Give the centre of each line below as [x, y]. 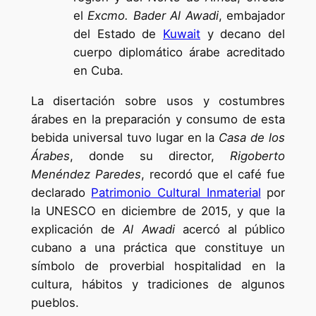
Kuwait [182, 34]
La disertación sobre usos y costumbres [158, 101]
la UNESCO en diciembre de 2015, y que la [158, 211]
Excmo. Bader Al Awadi [153, 16]
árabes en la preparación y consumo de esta [158, 119]
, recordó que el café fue [213, 174]
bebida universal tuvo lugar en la [125, 137]
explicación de [77, 229]
